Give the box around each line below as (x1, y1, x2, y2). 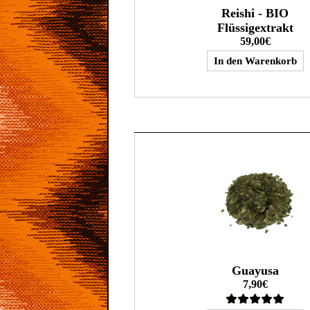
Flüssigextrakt (217, 21, 293, 35)
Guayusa (231, 264, 279, 277)
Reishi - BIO (221, 6, 289, 20)
